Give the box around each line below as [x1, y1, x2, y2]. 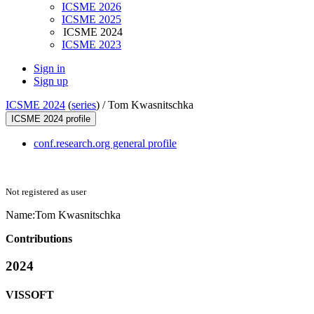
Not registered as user [6, 186, 86, 198]
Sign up [34, 75, 68, 88]
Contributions [6, 233, 72, 245]
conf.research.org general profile [34, 137, 177, 150]
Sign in [34, 62, 65, 75]
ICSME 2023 [62, 39, 121, 51]
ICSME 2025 [62, 13, 121, 26]
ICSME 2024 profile [11, 114, 90, 125]
